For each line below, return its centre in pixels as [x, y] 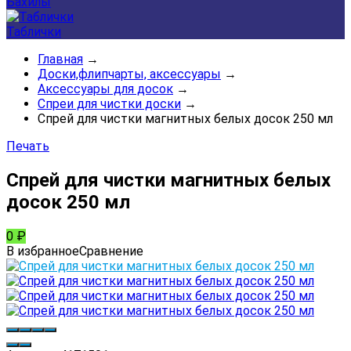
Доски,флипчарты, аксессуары [129, 74]
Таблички [34, 32]
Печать [28, 146]
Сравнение [111, 251]
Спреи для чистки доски [109, 104]
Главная [60, 59]
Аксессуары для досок [105, 89]
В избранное [43, 251]
